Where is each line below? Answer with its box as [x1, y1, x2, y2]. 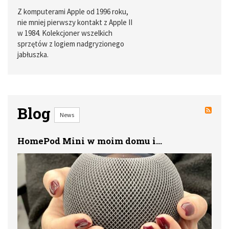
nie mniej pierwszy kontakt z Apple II [17, 17, 132, 27]
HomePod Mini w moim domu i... [17, 134, 162, 147]
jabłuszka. [17, 49, 49, 59]
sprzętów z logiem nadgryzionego [17, 38, 124, 49]
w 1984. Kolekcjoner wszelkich [17, 28, 112, 38]
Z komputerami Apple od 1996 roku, [17, 6, 128, 16]
